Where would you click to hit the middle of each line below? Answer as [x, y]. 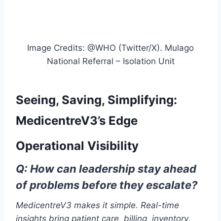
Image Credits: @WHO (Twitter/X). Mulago [110, 48]
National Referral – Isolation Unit [110, 61]
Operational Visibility [77, 146]
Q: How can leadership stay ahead [106, 169]
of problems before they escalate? [107, 185]
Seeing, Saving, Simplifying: [96, 100]
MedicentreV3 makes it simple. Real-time [97, 205]
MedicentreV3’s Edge [77, 121]
